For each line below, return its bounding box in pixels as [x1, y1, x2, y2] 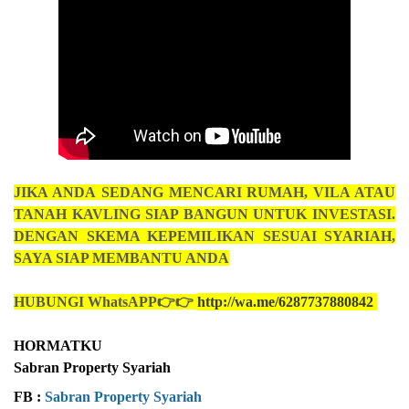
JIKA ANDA [14, 184, 96, 200]
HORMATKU [14, 337, 102, 353]
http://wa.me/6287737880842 [197, 293, 373, 309]
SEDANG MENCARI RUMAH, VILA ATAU [100, 184, 396, 200]
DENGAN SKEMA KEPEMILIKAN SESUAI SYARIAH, [14, 227, 395, 244]
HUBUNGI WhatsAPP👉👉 [14, 293, 197, 309]
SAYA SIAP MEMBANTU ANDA [14, 249, 229, 266]
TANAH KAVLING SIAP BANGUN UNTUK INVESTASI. [14, 205, 395, 222]
